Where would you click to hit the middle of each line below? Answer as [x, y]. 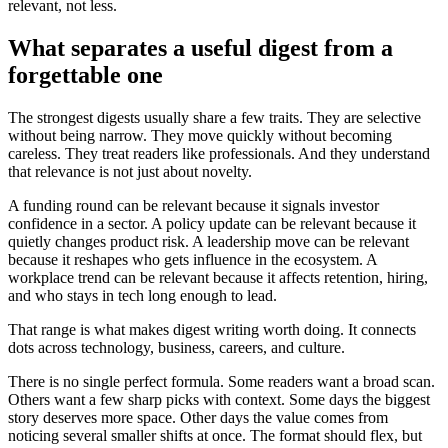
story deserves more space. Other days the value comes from [198, 417]
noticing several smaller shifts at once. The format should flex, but [215, 435]
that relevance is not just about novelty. [130, 171]
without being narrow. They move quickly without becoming [200, 135]
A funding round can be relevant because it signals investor [193, 205]
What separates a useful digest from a [200, 47]
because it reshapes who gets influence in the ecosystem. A [192, 259]
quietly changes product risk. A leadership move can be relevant [208, 241]
